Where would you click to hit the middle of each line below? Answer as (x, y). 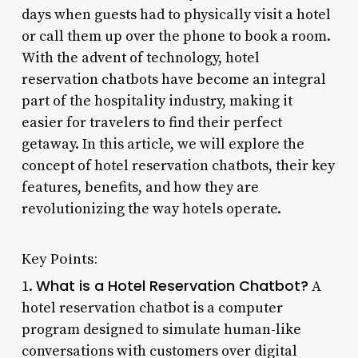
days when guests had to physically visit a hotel (176, 14)
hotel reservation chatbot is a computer (152, 308)
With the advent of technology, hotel (140, 58)
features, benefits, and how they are (140, 187)
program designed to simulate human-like (161, 329)
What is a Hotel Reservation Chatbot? (172, 285)
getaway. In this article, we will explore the (163, 144)
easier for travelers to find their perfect (151, 122)
